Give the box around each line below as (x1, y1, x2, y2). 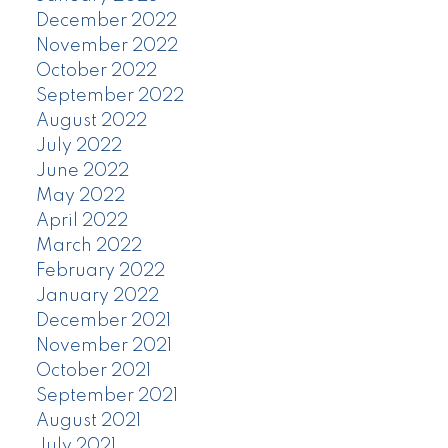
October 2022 (35, 61, 157, 80)
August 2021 (35, 411, 141, 430)
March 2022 (35, 236, 142, 255)
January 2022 (35, 286, 159, 305)
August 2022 (35, 111, 147, 130)
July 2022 (35, 136, 122, 155)
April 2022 (35, 211, 128, 230)
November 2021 (35, 336, 172, 355)
